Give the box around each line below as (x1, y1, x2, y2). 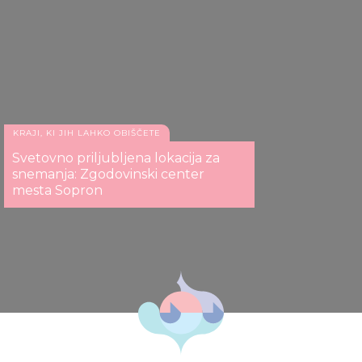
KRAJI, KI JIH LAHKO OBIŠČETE (13, 128, 161, 139)
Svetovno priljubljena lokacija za (12, 150, 220, 166)
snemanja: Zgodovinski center (12, 166, 204, 183)
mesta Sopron (12, 183, 103, 199)
